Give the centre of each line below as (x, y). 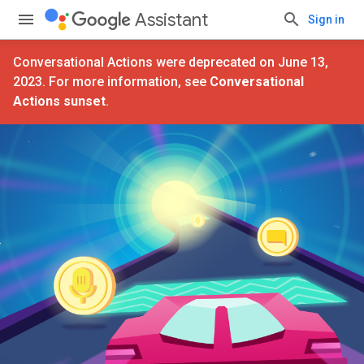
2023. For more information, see (111, 82)
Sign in (326, 19)
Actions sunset (59, 101)
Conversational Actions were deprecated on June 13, (171, 62)
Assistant (171, 20)
